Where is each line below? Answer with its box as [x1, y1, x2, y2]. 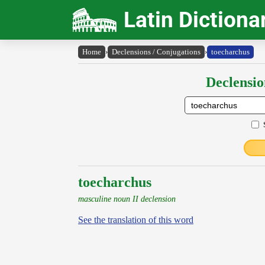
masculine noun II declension [78, 194, 176, 203]
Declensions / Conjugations [112, 47, 201, 56]
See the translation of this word [78, 215, 193, 225]
